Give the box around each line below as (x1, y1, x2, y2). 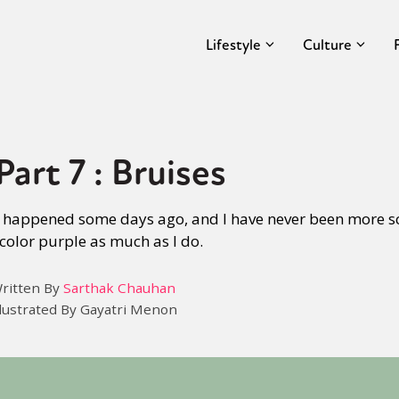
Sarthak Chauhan (63, 279, 175, 297)
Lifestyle (206, 35, 261, 54)
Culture (303, 35, 352, 54)
